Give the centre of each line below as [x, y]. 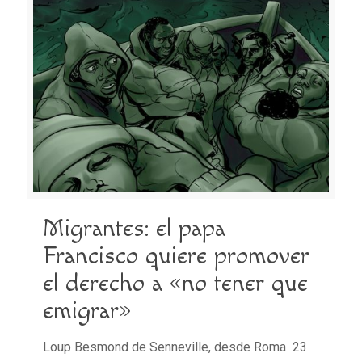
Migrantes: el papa [134, 228]
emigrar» [87, 311]
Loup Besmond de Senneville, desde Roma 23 [175, 347]
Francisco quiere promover [176, 256]
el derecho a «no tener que [175, 283]
